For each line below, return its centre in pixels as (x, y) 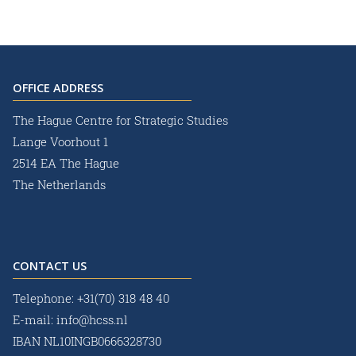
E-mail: (35, 320)
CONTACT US (50, 266)
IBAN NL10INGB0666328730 (87, 341)
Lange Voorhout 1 (60, 142)
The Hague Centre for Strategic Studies (120, 120)
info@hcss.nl (92, 320)
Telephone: (45, 298)
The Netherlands (59, 185)
